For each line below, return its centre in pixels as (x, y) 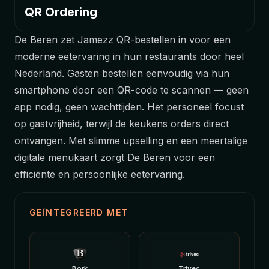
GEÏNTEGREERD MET (79, 212)
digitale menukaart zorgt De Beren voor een (115, 157)
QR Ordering (61, 12)
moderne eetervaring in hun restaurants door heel (129, 56)
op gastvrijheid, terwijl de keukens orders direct (122, 123)
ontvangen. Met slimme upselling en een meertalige (131, 140)
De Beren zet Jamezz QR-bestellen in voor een (122, 39)
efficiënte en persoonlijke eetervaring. (100, 174)
